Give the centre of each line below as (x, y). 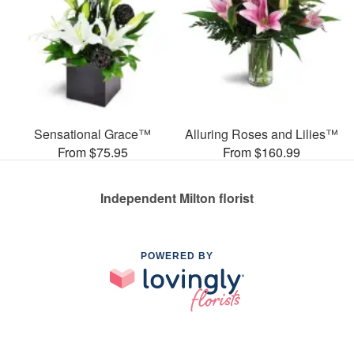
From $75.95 (92, 152)
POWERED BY (177, 256)
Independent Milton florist (177, 198)
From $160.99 (262, 152)
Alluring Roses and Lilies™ (262, 134)
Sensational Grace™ (92, 134)
